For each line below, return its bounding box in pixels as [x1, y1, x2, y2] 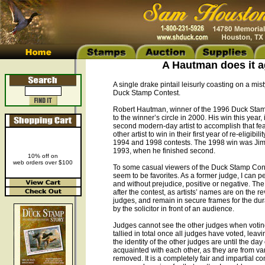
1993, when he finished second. [113, 147, 215, 155]
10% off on [28, 153, 58, 159]
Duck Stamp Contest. [113, 89, 180, 97]
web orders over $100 [13, 159, 73, 166]
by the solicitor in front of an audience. [113, 205, 234, 213]
